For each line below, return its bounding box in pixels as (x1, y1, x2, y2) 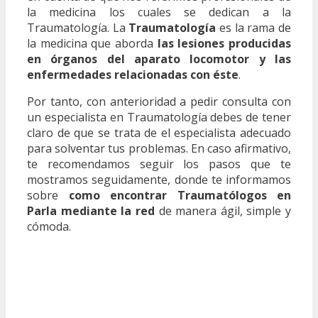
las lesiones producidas (157, 35, 292, 51)
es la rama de (216, 19, 292, 35)
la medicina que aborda (27, 35, 158, 51)
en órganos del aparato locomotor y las (27, 50, 291, 67)
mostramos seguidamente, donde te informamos (27, 171, 291, 187)
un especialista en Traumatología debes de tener (27, 109, 291, 125)
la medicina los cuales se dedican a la (27, 4, 291, 20)
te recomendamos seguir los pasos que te (27, 155, 291, 172)
